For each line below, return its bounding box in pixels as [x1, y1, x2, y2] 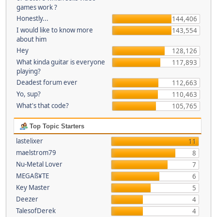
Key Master [15, 183, 50, 192]
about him [16, 35, 46, 44]
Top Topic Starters [27, 123, 84, 130]
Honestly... [16, 14, 48, 23]
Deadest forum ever [16, 78, 77, 87]
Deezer [15, 195, 38, 203]
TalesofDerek [15, 206, 56, 215]
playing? [16, 67, 41, 76]
